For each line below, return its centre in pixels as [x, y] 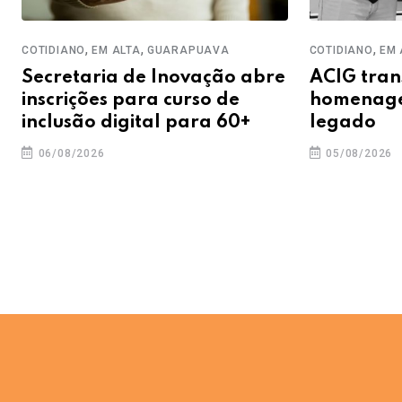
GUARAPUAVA [188, 50]
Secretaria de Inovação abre [153, 78]
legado [342, 122]
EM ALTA [116, 50]
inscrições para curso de [130, 100]
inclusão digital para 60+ [135, 122]
